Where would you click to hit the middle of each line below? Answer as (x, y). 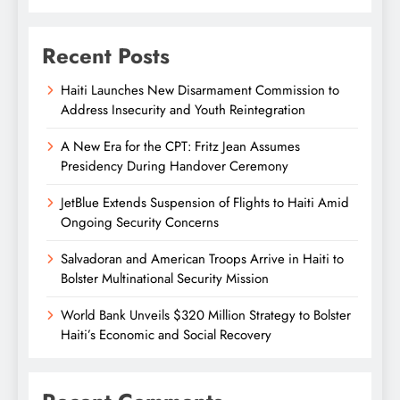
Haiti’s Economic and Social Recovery (166, 335)
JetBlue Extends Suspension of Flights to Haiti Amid (205, 203)
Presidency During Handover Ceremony (175, 167)
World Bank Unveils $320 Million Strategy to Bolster (206, 316)
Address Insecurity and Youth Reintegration (183, 110)
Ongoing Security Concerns (140, 223)
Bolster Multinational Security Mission (165, 279)
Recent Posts (106, 56)
